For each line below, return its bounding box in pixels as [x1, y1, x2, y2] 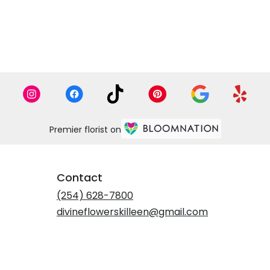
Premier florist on [49, 123, 121, 136]
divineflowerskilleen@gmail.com [57, 205, 208, 219]
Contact [57, 170, 102, 186]
